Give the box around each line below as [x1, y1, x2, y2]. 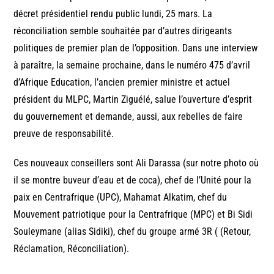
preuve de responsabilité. [13, 127, 114, 139]
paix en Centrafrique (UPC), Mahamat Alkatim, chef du [13, 191, 228, 203]
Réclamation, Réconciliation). [13, 242, 130, 254]
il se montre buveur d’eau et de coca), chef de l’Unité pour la [13, 174, 252, 186]
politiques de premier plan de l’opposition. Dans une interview [13, 42, 258, 54]
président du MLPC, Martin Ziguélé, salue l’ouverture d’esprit [13, 93, 253, 105]
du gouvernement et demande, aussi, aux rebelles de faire [13, 110, 243, 122]
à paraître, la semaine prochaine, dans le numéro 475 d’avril [13, 59, 251, 71]
